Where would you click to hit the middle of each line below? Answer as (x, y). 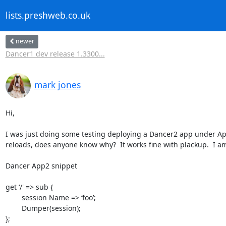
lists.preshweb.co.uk (48, 15)
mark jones (57, 84)
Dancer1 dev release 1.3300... (55, 53)
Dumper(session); (13, 208)
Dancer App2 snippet (41, 165)
